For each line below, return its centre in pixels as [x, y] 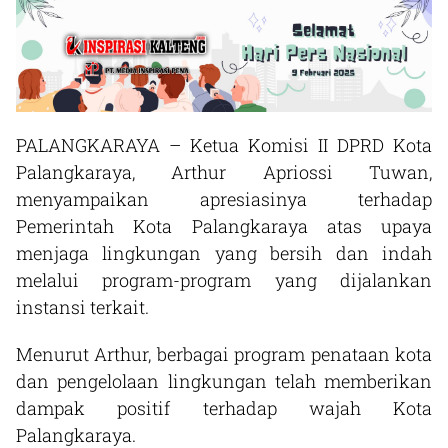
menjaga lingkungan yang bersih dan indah [224, 252]
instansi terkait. [82, 306]
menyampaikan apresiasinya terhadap [224, 198]
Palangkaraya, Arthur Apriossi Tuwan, [224, 171]
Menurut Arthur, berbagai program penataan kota [224, 353]
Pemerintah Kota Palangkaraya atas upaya [224, 225]
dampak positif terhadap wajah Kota [224, 407]
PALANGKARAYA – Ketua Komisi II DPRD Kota [224, 144]
